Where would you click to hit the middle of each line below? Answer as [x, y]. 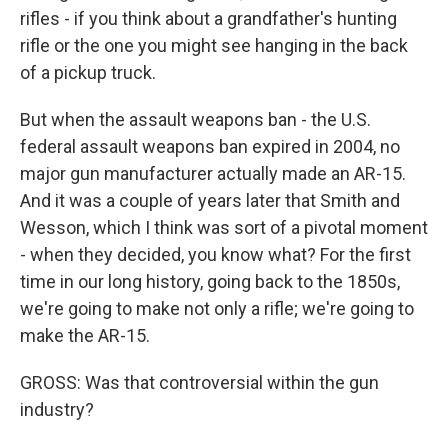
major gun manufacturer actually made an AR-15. [213, 174]
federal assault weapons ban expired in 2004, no [210, 147]
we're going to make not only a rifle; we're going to [217, 309]
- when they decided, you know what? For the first [215, 255]
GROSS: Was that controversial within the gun [199, 383]
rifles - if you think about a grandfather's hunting [208, 19]
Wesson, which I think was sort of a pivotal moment [224, 228]
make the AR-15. [85, 336]
